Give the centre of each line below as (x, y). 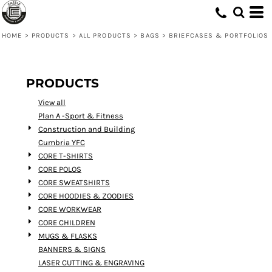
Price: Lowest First (42, 29)
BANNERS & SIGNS (72, 249)
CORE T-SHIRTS (66, 156)
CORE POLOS (60, 169)
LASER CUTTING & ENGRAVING (91, 263)
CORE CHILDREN (67, 223)
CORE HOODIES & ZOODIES (86, 196)
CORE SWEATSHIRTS (74, 182)
